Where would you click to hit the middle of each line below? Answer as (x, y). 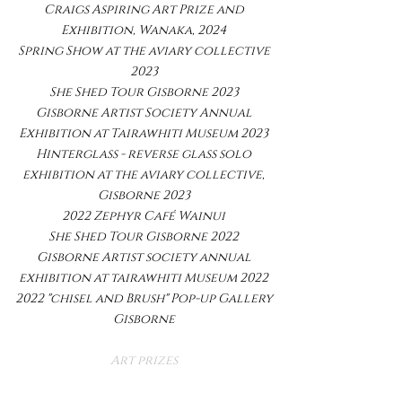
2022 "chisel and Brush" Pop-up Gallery (144, 298)
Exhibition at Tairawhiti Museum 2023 (144, 133)
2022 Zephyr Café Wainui (144, 216)
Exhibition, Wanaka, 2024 (144, 30)
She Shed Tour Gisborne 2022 (144, 236)
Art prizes (144, 360)
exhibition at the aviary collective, (144, 175)
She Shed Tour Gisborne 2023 (144, 92)
